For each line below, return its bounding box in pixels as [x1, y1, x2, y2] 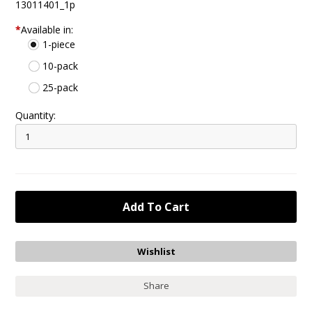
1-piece [42, 38, 76, 51]
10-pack [42, 59, 79, 72]
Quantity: [15, 109, 56, 122]
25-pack [42, 81, 79, 94]
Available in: [21, 23, 74, 36]
